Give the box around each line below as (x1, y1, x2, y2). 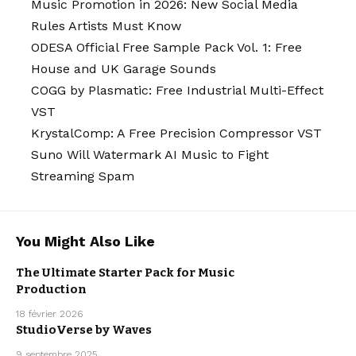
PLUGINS (270, 272, 311, 281)
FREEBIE (270, 280, 309, 289)
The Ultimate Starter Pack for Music (16, 265, 234, 281)
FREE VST (270, 264, 316, 273)
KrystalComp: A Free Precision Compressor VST (31, 126, 322, 141)
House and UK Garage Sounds (31, 61, 216, 77)
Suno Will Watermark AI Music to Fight (31, 147, 269, 163)
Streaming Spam (31, 168, 134, 184)
